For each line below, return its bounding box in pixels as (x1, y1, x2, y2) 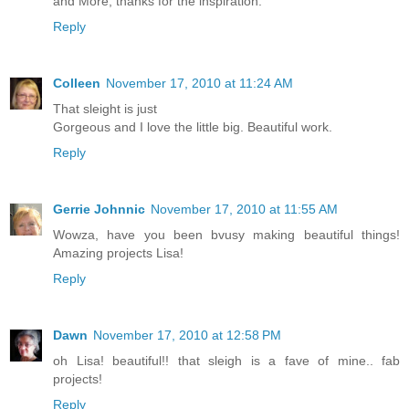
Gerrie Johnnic (53, 201, 145, 216)
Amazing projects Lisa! (53, 245, 184, 260)
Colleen (53, 75, 100, 90)
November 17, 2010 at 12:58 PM (93, 327, 281, 342)
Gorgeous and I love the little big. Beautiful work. (53, 119, 332, 134)
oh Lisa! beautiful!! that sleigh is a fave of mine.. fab (53, 352, 400, 368)
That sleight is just (53, 100, 157, 116)
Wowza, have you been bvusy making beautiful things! (53, 226, 400, 242)
